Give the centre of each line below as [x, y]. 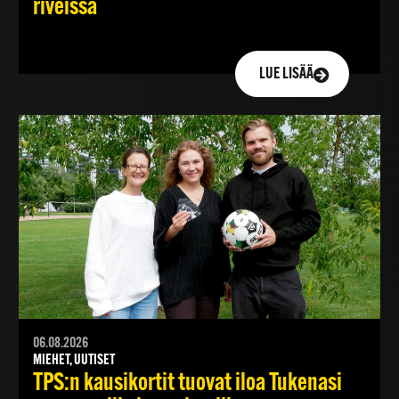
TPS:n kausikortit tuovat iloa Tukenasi [187, 384]
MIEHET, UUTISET [73, 361]
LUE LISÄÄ [287, 75]
